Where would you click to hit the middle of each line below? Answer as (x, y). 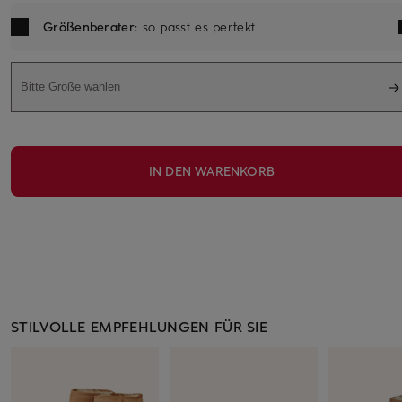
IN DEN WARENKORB (212, 170)
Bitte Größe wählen (70, 87)
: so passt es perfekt (195, 26)
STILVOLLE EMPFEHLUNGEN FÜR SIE (139, 325)
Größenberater (89, 26)
